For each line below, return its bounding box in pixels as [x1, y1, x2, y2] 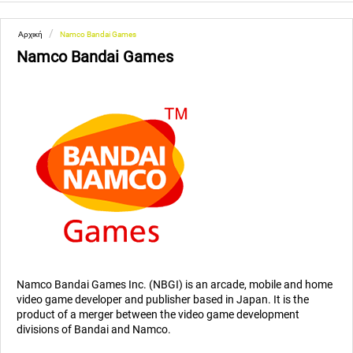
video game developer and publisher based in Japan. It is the [17, 293, 309, 307]
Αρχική [18, 30, 43, 39]
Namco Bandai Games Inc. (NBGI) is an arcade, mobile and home [17, 278, 333, 292]
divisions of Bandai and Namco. [17, 323, 171, 336]
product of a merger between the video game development [17, 308, 299, 321]
